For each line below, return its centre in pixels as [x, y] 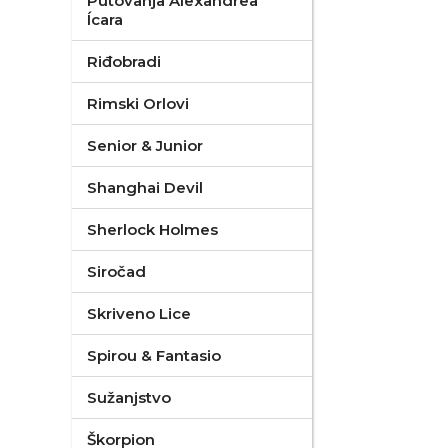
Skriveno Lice [139, 313]
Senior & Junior [145, 145]
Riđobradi [124, 61]
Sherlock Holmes [152, 229]
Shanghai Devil [145, 187]
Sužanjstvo [129, 397]
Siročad [116, 271]
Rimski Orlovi [138, 103]
